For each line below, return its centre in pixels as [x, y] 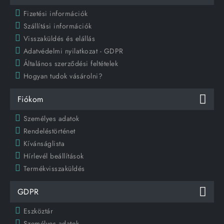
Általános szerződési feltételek [70, 64]
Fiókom [30, 99]
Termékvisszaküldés [54, 169]
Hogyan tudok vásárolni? [63, 76]
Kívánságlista [44, 144]
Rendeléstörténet [49, 131]
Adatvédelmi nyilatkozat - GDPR [73, 51]
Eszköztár [38, 211]
